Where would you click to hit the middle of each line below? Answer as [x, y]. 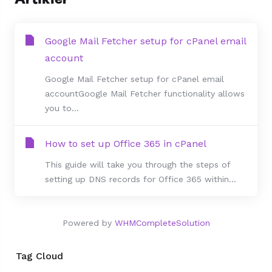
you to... [62, 108]
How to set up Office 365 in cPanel [126, 144]
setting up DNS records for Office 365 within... [141, 179]
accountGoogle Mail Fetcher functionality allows [145, 93]
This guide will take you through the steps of [138, 165]
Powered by [88, 223]
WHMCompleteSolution [162, 223]
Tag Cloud [36, 256]
